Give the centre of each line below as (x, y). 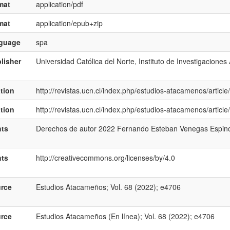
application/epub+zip (69, 23)
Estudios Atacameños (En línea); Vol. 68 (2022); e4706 (125, 216)
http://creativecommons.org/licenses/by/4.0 (105, 158)
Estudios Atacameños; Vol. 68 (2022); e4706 (108, 187)
